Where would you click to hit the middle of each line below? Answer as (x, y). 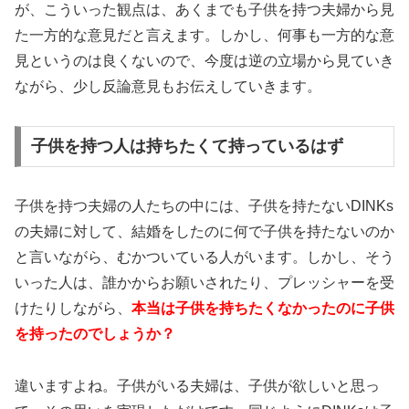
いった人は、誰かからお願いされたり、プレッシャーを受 (204, 283)
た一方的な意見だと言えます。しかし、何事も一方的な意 (204, 35)
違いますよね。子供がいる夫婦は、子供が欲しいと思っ (197, 386)
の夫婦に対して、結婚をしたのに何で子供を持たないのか (204, 232)
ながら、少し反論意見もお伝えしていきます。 (168, 86)
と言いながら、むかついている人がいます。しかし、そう (204, 257)
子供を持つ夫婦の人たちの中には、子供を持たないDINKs (204, 206)
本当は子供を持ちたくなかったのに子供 (263, 309)
